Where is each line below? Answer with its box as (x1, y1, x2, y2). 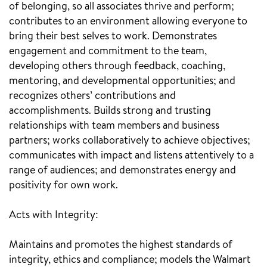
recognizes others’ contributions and (9, 91, 176, 102)
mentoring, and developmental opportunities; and (9, 76, 235, 87)
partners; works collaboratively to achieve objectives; (9, 135, 250, 147)
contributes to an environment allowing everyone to (9, 16, 247, 27)
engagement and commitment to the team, (9, 46, 207, 57)
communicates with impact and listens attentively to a (9, 150, 254, 162)
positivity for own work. (9, 180, 118, 191)
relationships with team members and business (9, 120, 219, 132)
